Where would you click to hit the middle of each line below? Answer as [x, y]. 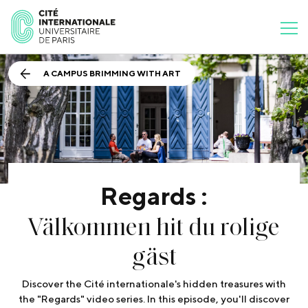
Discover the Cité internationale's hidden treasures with [154, 284]
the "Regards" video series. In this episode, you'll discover [154, 299]
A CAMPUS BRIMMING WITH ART [112, 73]
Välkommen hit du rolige [154, 225]
